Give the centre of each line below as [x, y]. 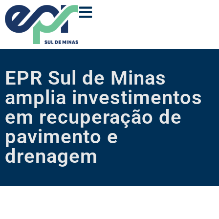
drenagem [51, 156]
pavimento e [62, 137]
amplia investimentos [104, 98]
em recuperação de [93, 117]
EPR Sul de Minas [86, 78]
